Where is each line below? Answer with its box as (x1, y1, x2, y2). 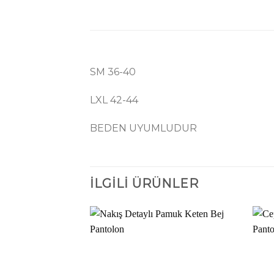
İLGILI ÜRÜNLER (90, 176, 199, 191)
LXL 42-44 (90, 94, 138, 106)
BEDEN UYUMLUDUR (90, 122, 197, 134)
